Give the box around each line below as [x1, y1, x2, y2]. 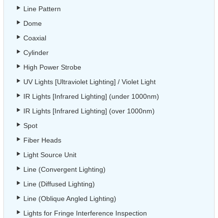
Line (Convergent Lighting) [23, 165, 106, 173]
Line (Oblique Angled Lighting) [23, 195, 116, 202]
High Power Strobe [23, 63, 81, 71]
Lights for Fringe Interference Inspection [23, 209, 147, 217]
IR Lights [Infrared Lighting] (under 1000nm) [23, 92, 159, 100]
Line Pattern [23, 5, 61, 13]
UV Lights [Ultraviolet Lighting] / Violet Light [23, 78, 156, 86]
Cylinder [23, 49, 49, 56]
